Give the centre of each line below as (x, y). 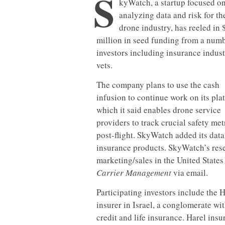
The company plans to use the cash (158, 85)
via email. (190, 173)
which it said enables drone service (159, 110)
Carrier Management (134, 173)
